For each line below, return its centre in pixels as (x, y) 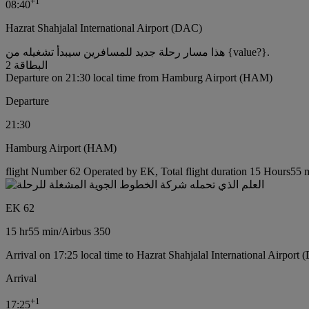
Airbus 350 (86, 232)
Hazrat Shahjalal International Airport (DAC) (104, 28)
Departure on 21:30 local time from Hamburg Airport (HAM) (139, 78)
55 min (43, 232)
